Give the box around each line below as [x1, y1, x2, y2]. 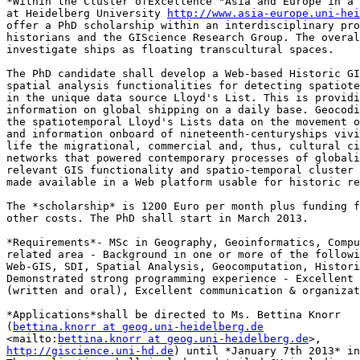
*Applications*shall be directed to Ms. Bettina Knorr [6, 309, 347, 321]
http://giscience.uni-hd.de [6, 345, 174, 358]
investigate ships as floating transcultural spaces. [6, 43, 334, 56]
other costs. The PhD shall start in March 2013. [6, 212, 309, 225]
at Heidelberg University [6, 7, 167, 20]
